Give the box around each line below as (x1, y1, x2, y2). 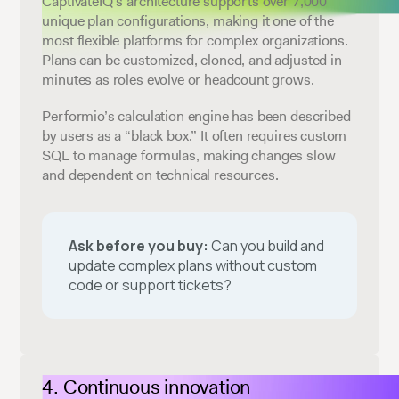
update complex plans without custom (69, 255, 318, 275)
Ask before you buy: (69, 235, 209, 256)
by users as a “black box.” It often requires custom (42, 126, 347, 145)
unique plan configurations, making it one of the (42, 11, 334, 30)
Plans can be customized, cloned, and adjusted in (42, 50, 342, 69)
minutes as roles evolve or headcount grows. (42, 69, 314, 89)
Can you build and (208, 235, 325, 256)
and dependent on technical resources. (42, 165, 279, 184)
